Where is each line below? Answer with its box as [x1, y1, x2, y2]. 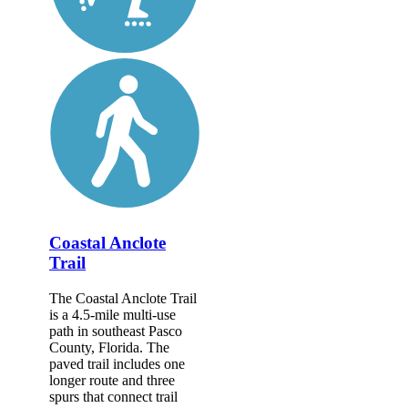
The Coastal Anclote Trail [49, 290, 197, 306]
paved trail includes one [49, 355, 185, 372]
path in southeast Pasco [49, 322, 182, 339]
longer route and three [49, 372, 175, 388]
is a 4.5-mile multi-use [49, 306, 176, 322]
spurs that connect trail [49, 388, 178, 404]
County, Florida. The [49, 339, 169, 355]
